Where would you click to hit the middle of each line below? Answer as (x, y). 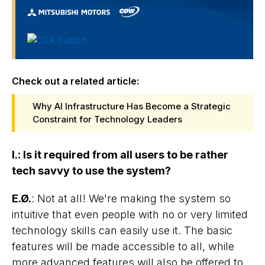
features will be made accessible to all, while (123, 246)
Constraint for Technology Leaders (107, 119)
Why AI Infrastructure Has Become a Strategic (132, 106)
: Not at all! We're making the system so (131, 198)
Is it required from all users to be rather (126, 154)
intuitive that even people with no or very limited (130, 214)
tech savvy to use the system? (91, 170)
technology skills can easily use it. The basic (122, 230)
